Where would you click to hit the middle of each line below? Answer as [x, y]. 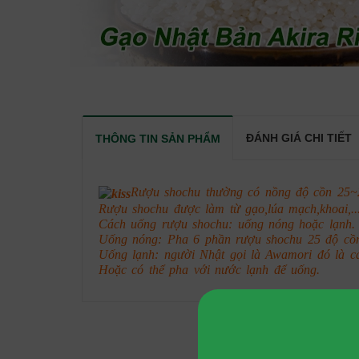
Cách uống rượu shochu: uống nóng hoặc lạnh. [227, 224]
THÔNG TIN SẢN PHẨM [158, 139]
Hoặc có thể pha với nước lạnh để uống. [210, 269]
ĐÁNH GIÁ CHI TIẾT [299, 138]
